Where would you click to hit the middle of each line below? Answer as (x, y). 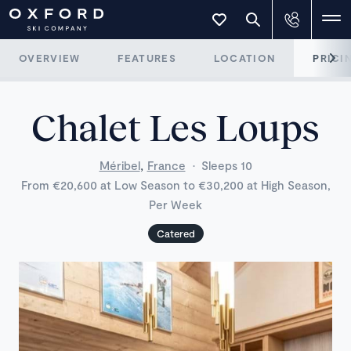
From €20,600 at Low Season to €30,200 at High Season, (175, 185)
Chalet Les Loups (175, 127)
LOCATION (244, 58)
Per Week (175, 204)
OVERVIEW (50, 58)
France (166, 165)
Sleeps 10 (226, 165)
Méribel (119, 165)
